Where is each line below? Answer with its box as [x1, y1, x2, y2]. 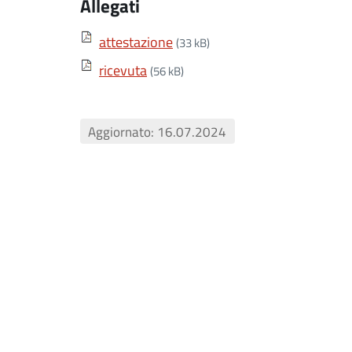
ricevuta [99, 60, 147, 79]
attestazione [99, 32, 173, 51]
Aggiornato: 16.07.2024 [88, 122, 227, 141]
